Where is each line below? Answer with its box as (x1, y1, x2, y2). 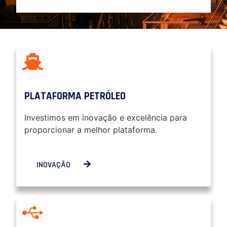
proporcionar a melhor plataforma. (24, 124, 157, 135)
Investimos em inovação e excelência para (24, 112, 187, 123)
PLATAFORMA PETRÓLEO (24, 89, 126, 103)
